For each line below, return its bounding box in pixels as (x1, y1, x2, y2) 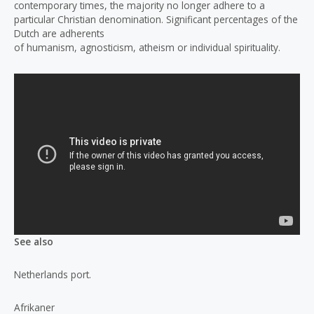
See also (14, 234, 53, 248)
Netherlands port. (14, 268, 91, 282)
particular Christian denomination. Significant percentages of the (14, 12, 298, 26)
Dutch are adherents (14, 26, 104, 40)
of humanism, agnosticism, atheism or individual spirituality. (14, 40, 280, 54)
